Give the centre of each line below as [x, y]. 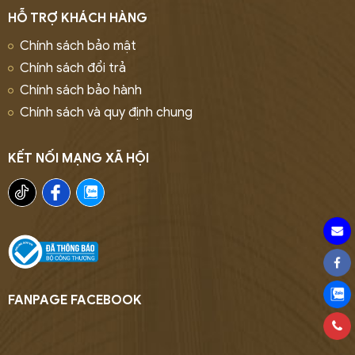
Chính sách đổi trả [73, 69]
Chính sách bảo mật [78, 46]
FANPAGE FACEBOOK [75, 301]
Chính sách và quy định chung [106, 113]
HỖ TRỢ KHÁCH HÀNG [78, 19]
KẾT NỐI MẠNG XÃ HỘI [78, 159]
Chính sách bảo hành [81, 91]
